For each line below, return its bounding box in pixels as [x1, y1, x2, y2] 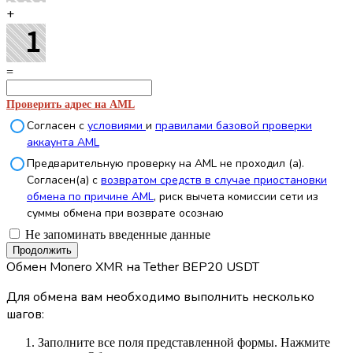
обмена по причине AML [27, 188, 154, 204]
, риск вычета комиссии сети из [154, 188, 318, 204]
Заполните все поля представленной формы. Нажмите [38, 335, 330, 349]
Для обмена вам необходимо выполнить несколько [6, 288, 314, 306]
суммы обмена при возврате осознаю [27, 205, 224, 221]
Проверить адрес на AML [6, 98, 135, 110]
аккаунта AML [27, 134, 99, 150]
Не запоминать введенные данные [22, 227, 210, 241]
